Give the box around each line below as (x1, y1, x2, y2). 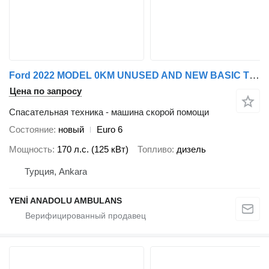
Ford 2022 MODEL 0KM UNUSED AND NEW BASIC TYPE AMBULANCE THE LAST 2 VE (249, 70, 259, 82)
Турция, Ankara (25, 166, 87, 177)
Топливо (138, 144, 172, 154)
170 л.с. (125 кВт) (57, 144, 128, 154)
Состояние (9, 124, 53, 135)
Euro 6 (97, 124, 122, 135)
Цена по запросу (10, 86, 82, 97)
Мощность (9, 144, 52, 154)
